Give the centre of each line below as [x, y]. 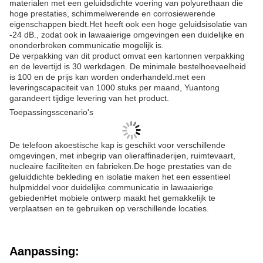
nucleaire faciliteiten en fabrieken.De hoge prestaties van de [121, 166]
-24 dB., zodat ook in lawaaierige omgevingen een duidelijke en [127, 35]
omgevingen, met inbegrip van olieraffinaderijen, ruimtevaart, [122, 156]
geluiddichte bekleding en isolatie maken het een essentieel [120, 177]
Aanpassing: [44, 251]
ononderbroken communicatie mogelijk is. [87, 45]
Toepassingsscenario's [51, 112]
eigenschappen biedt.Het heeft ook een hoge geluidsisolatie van [128, 24]
